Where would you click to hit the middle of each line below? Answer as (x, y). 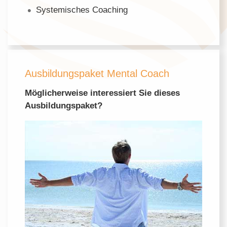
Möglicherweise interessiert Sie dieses (103, 93)
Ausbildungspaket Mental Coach (97, 74)
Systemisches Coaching (82, 10)
